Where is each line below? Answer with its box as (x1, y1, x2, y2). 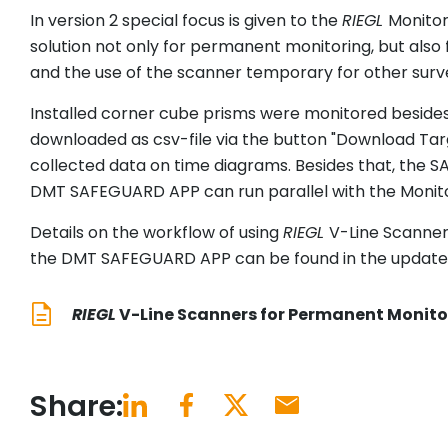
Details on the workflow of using (30, 221, 283, 245)
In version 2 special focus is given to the (30, 9, 342, 33)
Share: (30, 386, 123, 427)
